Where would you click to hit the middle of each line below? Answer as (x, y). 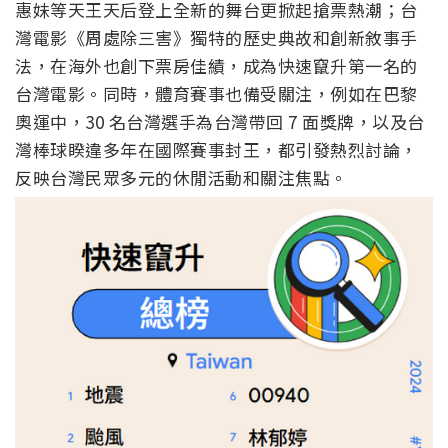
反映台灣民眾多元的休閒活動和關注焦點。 (181, 177)
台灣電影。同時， (85, 93)
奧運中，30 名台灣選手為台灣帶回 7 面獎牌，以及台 (220, 121)
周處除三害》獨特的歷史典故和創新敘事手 (251, 37)
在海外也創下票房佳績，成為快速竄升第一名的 (234, 65)
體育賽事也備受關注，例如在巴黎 (286, 93)
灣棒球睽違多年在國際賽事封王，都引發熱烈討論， (216, 149)
